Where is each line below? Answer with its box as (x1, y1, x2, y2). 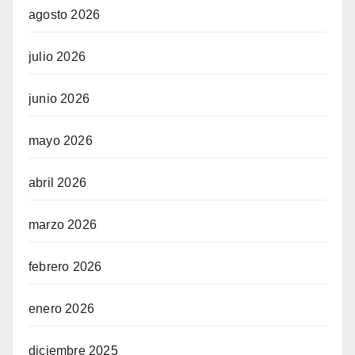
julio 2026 (29, 50, 86, 64)
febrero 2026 (29, 260, 102, 274)
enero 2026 (29, 302, 94, 316)
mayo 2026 (29, 134, 93, 148)
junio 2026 (29, 92, 90, 106)
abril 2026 (29, 176, 86, 190)
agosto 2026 (29, 8, 101, 22)
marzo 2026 (29, 218, 97, 232)
